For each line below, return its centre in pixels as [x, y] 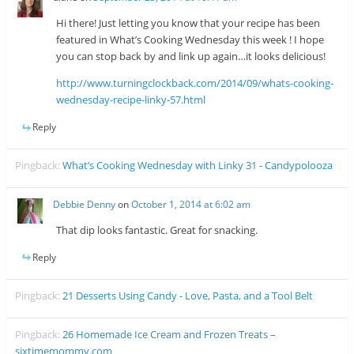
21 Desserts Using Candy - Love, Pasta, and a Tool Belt [188, 295]
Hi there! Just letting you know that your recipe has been [188, 23]
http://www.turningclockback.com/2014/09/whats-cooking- [195, 83]
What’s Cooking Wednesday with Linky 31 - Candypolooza [198, 166]
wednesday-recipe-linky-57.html [131, 100]
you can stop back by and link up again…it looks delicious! [191, 56]
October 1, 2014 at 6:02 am [191, 204]
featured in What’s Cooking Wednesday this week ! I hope [190, 40]
